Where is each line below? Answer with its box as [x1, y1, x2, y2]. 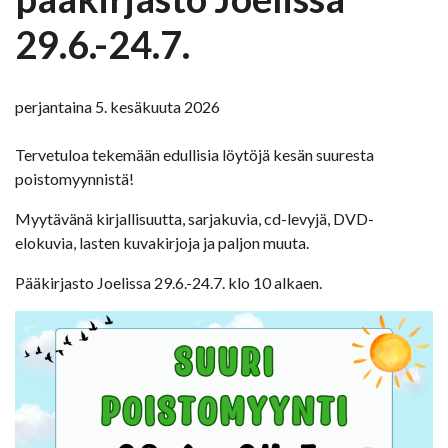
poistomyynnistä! [15, 168, 134, 188]
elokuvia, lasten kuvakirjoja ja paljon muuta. [15, 232, 309, 252]
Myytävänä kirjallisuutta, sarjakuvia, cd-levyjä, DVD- [15, 208, 374, 228]
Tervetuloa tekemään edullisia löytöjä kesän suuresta [15, 144, 374, 164]
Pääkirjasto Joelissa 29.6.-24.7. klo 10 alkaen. [15, 272, 322, 292]
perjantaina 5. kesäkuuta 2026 [15, 96, 220, 116]
